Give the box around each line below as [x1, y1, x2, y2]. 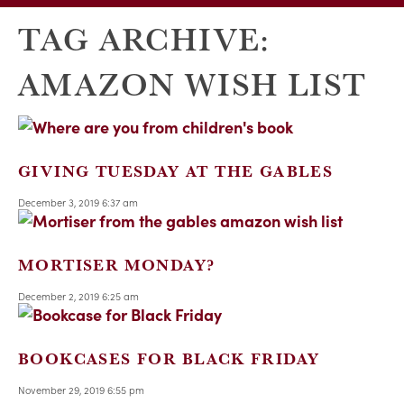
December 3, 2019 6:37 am [18, 195, 138, 210]
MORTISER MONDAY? [18, 253, 216, 277]
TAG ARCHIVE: [18, 16, 271, 61]
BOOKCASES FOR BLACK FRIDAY [18, 347, 320, 371]
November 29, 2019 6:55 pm [18, 382, 144, 398]
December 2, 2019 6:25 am [18, 289, 139, 304]
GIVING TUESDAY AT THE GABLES [18, 160, 334, 183]
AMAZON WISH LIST [18, 61, 367, 106]
